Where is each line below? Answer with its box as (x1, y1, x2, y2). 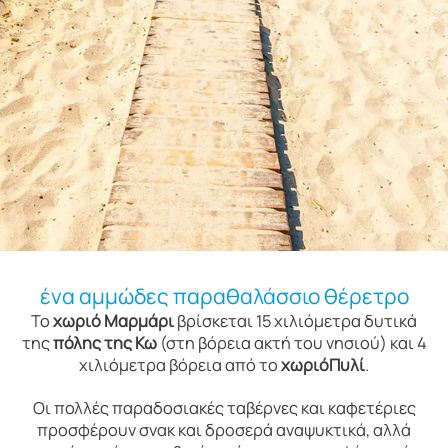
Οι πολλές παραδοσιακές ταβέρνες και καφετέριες (32, 397, 416, 420)
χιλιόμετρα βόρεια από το (79, 354, 281, 377)
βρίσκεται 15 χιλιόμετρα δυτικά (174, 310, 417, 333)
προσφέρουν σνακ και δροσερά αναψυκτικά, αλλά (37, 419, 411, 442)
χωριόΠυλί (281, 354, 365, 377)
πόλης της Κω (52, 332, 157, 355)
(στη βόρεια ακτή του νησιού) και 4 (156, 332, 427, 355)
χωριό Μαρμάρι (53, 310, 174, 333)
